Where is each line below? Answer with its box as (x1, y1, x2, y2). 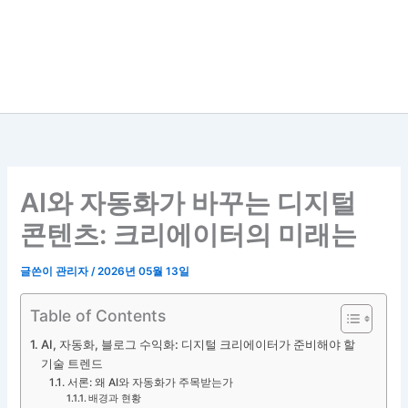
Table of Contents (30, 305, 167, 325)
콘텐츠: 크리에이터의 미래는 (20, 219, 358, 251)
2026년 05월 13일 (97, 265, 190, 279)
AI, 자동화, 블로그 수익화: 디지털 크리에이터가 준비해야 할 (41, 336, 356, 352)
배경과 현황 (88, 392, 142, 404)
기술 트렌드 (41, 355, 104, 371)
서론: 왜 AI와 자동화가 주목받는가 (66, 375, 233, 389)
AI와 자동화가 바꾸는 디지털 (20, 187, 357, 219)
